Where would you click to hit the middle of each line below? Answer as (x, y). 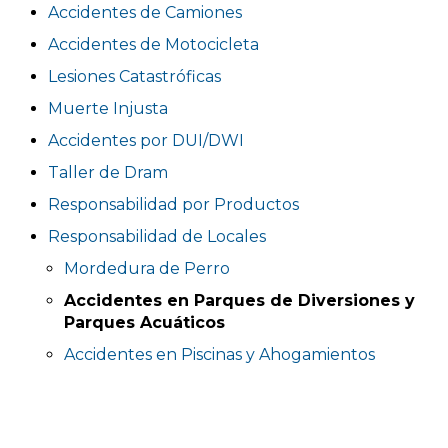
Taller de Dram (108, 172)
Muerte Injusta (108, 108)
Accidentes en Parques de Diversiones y (239, 300)
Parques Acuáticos (144, 322)
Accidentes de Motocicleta (153, 44)
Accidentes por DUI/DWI (146, 140)
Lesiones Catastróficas (134, 76)
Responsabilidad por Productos (173, 204)
